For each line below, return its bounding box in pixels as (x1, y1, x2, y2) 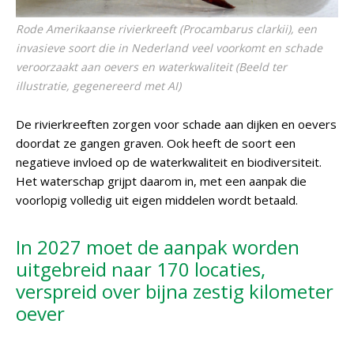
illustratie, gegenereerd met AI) (16, 78, 181, 93)
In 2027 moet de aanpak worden (16, 234, 299, 260)
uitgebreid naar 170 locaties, (16, 256, 265, 282)
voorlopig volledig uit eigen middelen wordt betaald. (16, 192, 298, 208)
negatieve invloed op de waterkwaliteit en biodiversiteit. (16, 154, 322, 170)
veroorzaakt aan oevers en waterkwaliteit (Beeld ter (16, 59, 287, 74)
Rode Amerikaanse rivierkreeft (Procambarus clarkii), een (16, 21, 317, 36)
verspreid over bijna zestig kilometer (16, 278, 333, 304)
